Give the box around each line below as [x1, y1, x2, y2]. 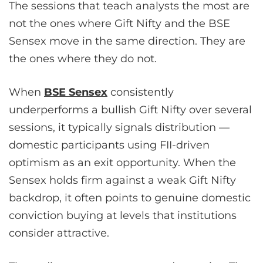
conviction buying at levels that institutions [9, 208, 237, 222]
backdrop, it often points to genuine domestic [9, 191, 251, 204]
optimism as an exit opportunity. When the [9, 156, 236, 169]
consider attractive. [9, 226, 109, 240]
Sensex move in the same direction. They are [9, 34, 245, 48]
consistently [107, 85, 174, 99]
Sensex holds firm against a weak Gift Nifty [9, 173, 236, 187]
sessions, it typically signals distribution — [9, 120, 230, 134]
